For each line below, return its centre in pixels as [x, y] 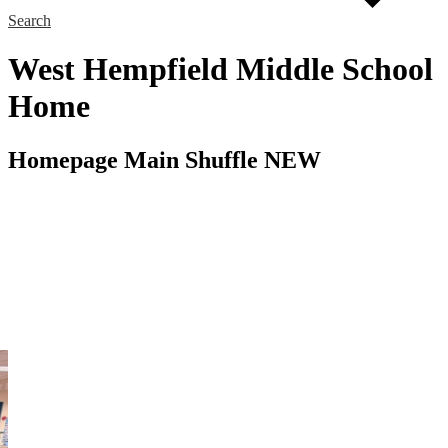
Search [29, 20]
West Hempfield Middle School [220, 69]
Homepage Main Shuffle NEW [164, 159]
